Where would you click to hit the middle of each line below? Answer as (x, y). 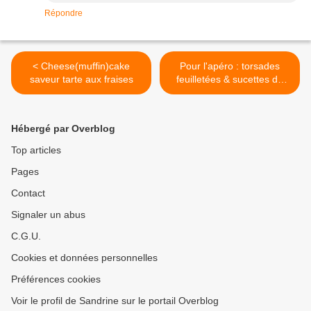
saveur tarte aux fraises (81, 79)
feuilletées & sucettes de (230, 79)
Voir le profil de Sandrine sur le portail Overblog (115, 301)
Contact (28, 193)
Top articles (36, 150)
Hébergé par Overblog (63, 129)
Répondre (64, 14)
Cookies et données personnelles (84, 258)
